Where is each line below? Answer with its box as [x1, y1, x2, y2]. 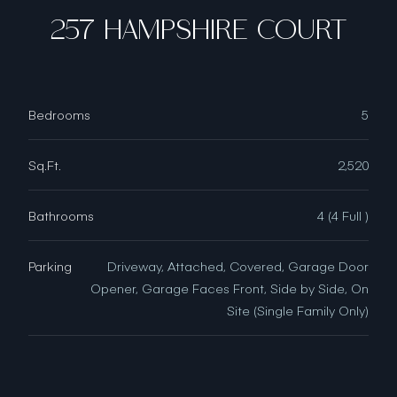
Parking [28, 257, 72, 274]
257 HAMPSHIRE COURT [51, 12, 346, 48]
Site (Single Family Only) [227, 301, 369, 318]
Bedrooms [28, 105, 90, 122]
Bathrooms [28, 206, 94, 223]
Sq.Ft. [28, 156, 61, 173]
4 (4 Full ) [317, 206, 369, 223]
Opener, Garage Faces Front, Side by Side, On [90, 279, 369, 296]
